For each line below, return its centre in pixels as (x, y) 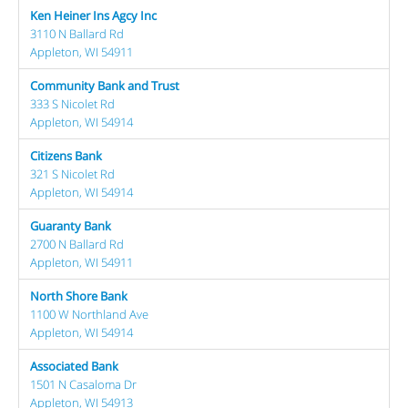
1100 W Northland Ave (89, 314)
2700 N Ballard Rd (77, 244)
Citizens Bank (66, 156)
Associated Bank (74, 366)
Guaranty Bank (71, 226)
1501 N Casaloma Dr (83, 384)
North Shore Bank (79, 296)
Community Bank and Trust (105, 86)
